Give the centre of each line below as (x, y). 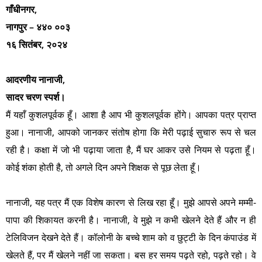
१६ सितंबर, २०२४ (37, 44)
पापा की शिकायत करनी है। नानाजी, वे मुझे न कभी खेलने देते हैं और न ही (131, 220)
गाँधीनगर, (21, 9)
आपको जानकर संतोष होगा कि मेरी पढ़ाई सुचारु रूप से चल (157, 132)
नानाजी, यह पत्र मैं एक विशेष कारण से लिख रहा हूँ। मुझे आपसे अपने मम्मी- (131, 202)
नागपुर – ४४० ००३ (38, 27)
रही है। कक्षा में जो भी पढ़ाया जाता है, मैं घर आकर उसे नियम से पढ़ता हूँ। (131, 150)
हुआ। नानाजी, (32, 132)
